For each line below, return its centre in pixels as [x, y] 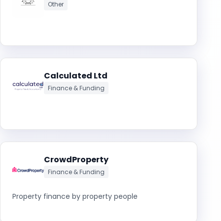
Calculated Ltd [76, 76]
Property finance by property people [75, 196]
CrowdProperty [76, 160]
